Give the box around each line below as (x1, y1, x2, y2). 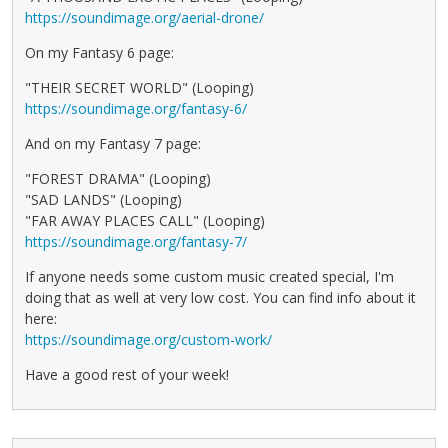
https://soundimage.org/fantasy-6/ (25, 99, 247, 119)
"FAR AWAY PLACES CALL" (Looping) (25, 211, 265, 231)
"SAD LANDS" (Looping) (25, 190, 182, 210)
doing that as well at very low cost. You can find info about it (25, 288, 416, 308)
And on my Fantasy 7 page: (25, 134, 201, 154)
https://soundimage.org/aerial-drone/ (25, 8, 264, 28)
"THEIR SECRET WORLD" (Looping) (25, 78, 254, 98)
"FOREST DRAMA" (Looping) (25, 169, 211, 189)
